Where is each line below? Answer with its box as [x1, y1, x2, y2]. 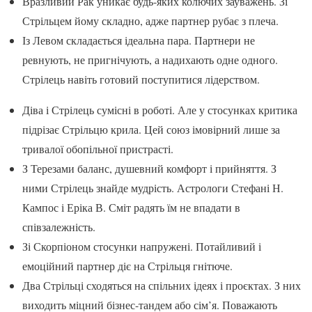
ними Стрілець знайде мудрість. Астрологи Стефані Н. [22, 180, 283, 195]
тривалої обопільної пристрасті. [22, 141, 173, 156]
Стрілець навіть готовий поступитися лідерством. [22, 71, 260, 86]
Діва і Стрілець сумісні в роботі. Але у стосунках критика [22, 102, 297, 117]
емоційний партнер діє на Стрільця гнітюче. [22, 258, 233, 273]
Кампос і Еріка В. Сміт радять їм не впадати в [22, 199, 240, 214]
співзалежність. [22, 219, 95, 234]
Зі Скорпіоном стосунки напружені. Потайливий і [22, 238, 261, 253]
